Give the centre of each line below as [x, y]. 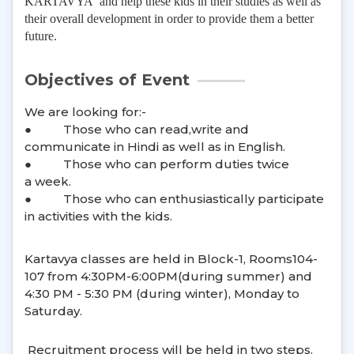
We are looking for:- [85, 111]
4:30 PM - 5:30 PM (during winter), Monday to [162, 294]
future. [41, 36]
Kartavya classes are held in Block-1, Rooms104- [171, 259]
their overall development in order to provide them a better [169, 18]
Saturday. [53, 311]
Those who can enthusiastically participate [194, 198]
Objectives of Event [107, 79]
